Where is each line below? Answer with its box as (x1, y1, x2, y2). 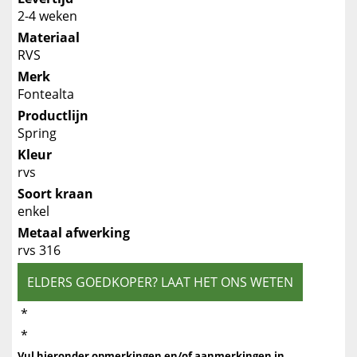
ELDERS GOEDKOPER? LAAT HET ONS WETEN (27, 273, 293, 291)
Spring (18, 124, 57, 142)
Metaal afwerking (18, 223, 130, 241)
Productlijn (18, 106, 88, 124)
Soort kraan (18, 184, 93, 202)
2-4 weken (18, 6, 77, 25)
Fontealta (18, 84, 74, 103)
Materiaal (18, 28, 80, 46)
